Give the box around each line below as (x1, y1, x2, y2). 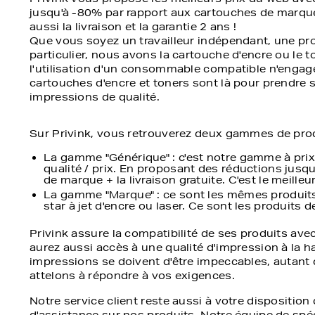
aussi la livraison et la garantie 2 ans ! (30, 20, 237, 33)
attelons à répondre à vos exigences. (30, 269, 235, 282)
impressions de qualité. (30, 91, 160, 103)
